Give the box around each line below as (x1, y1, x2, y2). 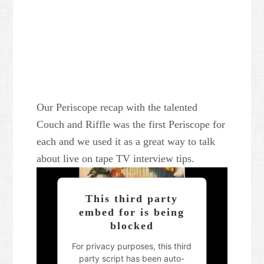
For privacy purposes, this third (72, 240, 192, 251)
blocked (110, 219, 154, 232)
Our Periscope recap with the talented (37, 101, 198, 113)
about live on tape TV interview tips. (37, 152, 195, 164)
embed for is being (79, 206, 185, 218)
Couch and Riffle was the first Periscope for (37, 118, 226, 130)
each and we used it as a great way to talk (37, 135, 216, 147)
